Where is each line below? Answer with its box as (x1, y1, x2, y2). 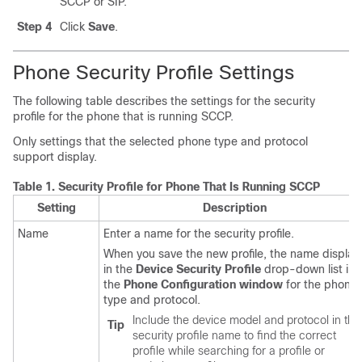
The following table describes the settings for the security (13, 95, 315, 107)
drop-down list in (261, 263, 355, 276)
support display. (13, 150, 97, 163)
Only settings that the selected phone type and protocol (13, 135, 308, 148)
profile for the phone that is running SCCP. (13, 110, 234, 123)
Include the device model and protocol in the (133, 314, 360, 326)
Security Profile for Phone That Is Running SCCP (58, 180, 320, 193)
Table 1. (13, 180, 58, 193)
